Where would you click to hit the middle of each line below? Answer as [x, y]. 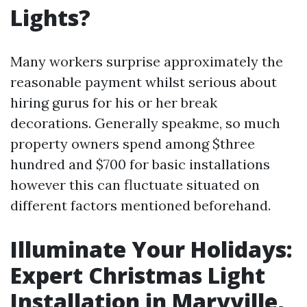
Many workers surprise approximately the [147, 61]
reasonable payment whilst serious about [144, 82]
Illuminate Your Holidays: [151, 249]
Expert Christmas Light [138, 275]
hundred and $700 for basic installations [140, 164]
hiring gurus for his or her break [114, 102]
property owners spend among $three [133, 144]
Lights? [50, 17]
